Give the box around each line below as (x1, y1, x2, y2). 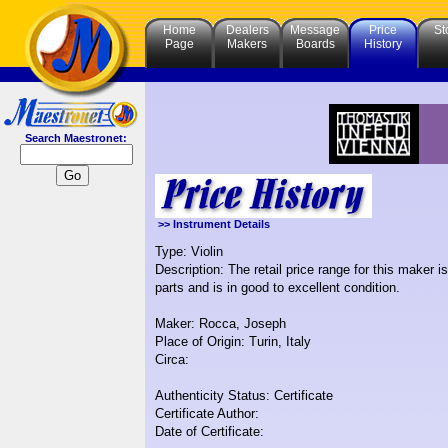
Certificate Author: (155, 406, 259, 422)
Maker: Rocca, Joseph (155, 316, 286, 332)
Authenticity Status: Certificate (155, 388, 333, 404)
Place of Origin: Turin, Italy (155, 334, 311, 350)
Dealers (225, 23, 269, 37)
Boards (295, 37, 335, 51)
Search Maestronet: (18, 132, 127, 144)
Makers (227, 37, 267, 51)
